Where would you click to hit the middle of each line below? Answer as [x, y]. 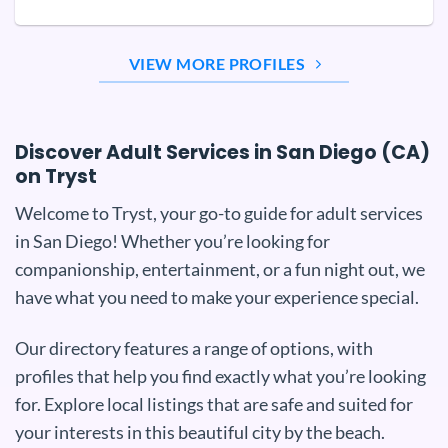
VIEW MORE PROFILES [217, 63]
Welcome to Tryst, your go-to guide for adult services [219, 212]
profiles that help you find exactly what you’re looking [220, 376]
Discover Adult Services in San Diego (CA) [222, 153]
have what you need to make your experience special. [217, 296]
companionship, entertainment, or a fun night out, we [220, 268]
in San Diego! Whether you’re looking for [172, 240]
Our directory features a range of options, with [194, 348]
